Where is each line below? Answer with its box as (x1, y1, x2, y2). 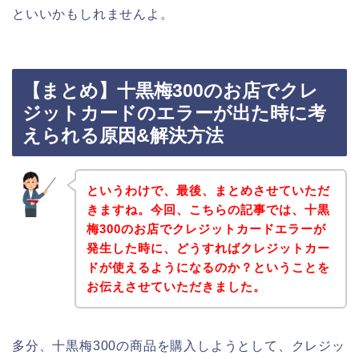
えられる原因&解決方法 (22, 125, 224, 147)
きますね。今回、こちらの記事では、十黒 (86, 202, 330, 216)
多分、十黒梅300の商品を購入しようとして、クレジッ (12, 338, 345, 353)
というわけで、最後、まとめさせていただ (86, 183, 330, 197)
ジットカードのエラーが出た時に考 (22, 103, 326, 124)
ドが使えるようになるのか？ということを (86, 260, 330, 274)
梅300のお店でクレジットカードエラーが (86, 221, 326, 236)
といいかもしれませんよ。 (12, 6, 174, 21)
